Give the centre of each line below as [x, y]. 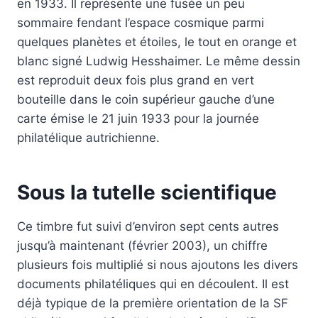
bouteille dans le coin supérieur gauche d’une [146, 100]
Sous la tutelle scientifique [147, 193]
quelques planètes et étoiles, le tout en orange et [157, 42]
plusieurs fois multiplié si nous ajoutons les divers [158, 265]
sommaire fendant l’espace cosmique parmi [141, 23]
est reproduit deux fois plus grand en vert [136, 81]
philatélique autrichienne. [88, 138]
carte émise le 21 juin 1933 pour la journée [138, 119]
